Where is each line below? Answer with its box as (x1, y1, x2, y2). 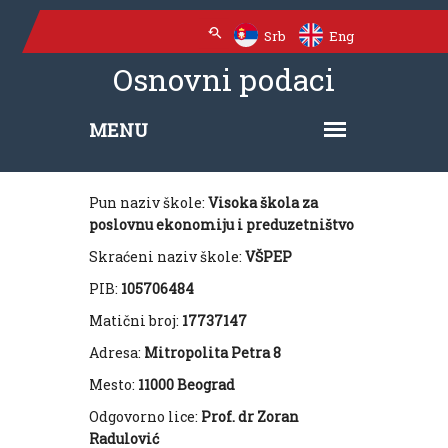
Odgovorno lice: (89, 407, 201, 426)
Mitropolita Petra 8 (144, 343, 281, 362)
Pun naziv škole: (89, 193, 208, 212)
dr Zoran (238, 407, 299, 426)
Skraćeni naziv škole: (89, 247, 245, 266)
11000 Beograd (138, 375, 235, 394)
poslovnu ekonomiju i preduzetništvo (89, 215, 354, 234)
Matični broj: (89, 311, 182, 330)
